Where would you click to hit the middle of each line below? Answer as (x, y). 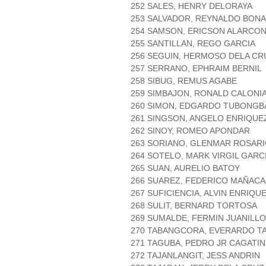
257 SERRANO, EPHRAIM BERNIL (196, 69)
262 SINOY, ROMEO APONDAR (190, 131)
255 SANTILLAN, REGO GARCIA (193, 44)
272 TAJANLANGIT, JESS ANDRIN (195, 256)
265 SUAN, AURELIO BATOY (185, 168)
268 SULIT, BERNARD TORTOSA (194, 206)
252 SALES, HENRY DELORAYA (191, 6)
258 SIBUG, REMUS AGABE (184, 81)
